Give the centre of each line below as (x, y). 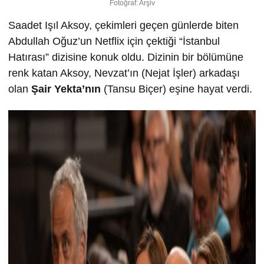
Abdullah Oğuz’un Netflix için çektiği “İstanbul (114, 42)
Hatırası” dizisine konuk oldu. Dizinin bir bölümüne (126, 57)
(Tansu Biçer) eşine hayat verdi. (178, 89)
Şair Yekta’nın (67, 89)
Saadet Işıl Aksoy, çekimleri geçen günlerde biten (123, 26)
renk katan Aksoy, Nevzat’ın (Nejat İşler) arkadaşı (124, 73)
